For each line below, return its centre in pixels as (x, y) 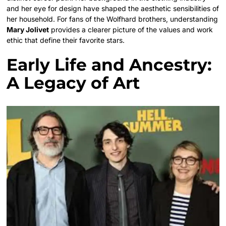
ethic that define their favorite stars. (66, 40)
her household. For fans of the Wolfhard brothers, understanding (112, 19)
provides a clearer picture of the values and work (131, 29)
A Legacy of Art (73, 82)
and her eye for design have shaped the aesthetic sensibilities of (113, 8)
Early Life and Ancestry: (109, 64)
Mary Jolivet (28, 29)
